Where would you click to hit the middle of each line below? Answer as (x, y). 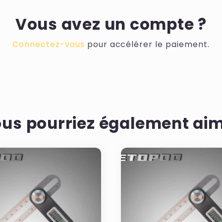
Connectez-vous (49, 44)
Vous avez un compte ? (111, 24)
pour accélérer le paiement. (147, 44)
